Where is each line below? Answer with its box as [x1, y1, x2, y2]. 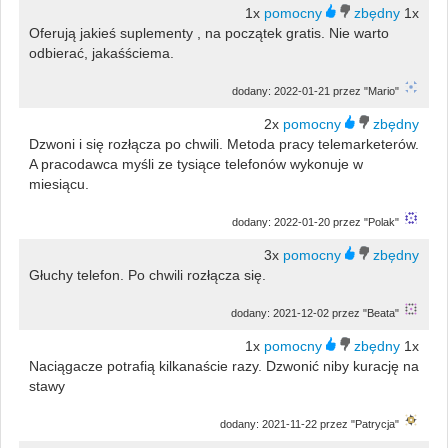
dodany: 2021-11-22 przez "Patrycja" [220, 417, 400, 430]
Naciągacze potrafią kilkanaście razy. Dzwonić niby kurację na [28, 357, 419, 374]
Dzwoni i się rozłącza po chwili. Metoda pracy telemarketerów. [28, 135, 419, 152]
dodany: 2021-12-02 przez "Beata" [231, 306, 400, 319]
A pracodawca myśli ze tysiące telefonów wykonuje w [28, 155, 363, 172]
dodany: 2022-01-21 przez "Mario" [232, 84, 400, 97]
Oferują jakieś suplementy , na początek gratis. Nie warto [28, 24, 389, 41]
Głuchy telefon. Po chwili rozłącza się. [28, 266, 266, 283]
